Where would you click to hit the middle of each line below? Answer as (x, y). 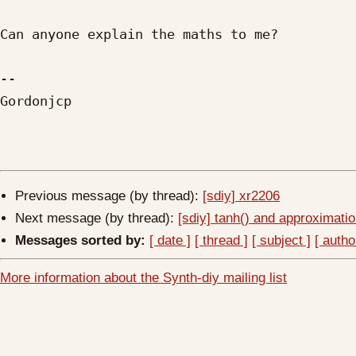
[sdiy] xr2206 (242, 195)
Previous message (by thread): (109, 195)
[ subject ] (282, 240)
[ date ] (170, 240)
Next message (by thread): (97, 218)
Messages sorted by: (81, 240)
